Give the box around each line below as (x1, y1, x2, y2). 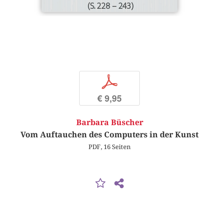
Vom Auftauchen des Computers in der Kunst (21, 130, 198, 140)
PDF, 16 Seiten (88, 143, 131, 151)
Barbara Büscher (76, 118, 143, 128)
